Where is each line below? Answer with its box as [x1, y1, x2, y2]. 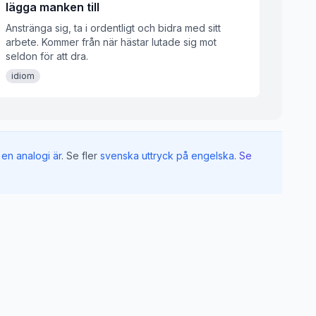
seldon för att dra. [6, 50, 88, 62]
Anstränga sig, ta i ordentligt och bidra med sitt [6, 22, 221, 34]
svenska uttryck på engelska [99, 150, 234, 162]
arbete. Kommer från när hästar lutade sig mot [6, 36, 217, 48]
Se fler [66, 150, 97, 162]
